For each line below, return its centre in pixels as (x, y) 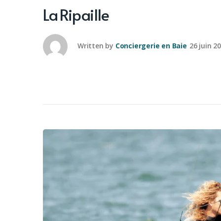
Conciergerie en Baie (151, 45)
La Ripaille (76, 14)
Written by (95, 45)
